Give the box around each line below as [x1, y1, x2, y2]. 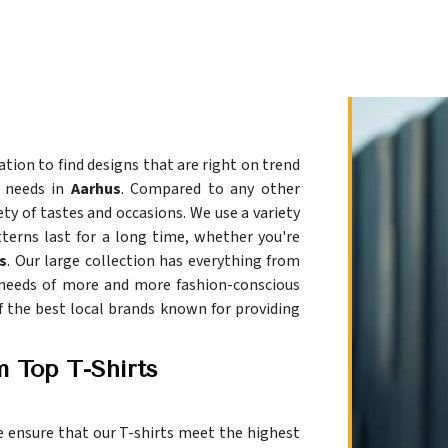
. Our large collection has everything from [7, 250, 300, 273]
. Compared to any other [120, 178, 300, 201]
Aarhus [70, 178, 121, 201]
